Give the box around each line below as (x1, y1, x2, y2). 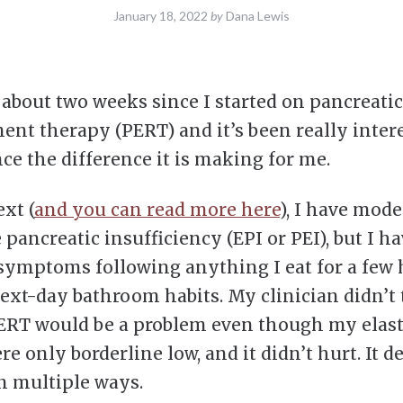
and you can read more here (34, 198, 280, 220)
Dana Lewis (226, 7, 290, 23)
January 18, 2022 (113, 7, 208, 23)
